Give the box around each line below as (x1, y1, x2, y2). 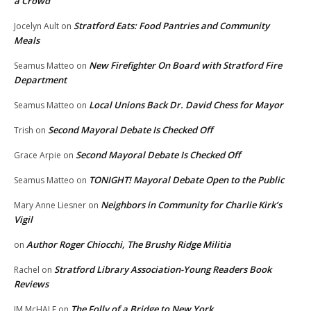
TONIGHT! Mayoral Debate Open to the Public (89, 173, 284, 186)
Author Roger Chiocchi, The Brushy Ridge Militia (26, 237, 231, 251)
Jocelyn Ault (14, 19, 59, 32)
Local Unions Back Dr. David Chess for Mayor (89, 98, 283, 111)
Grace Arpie (14, 149, 61, 161)
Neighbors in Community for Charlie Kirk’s (101, 198, 282, 211)
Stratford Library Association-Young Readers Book (54, 262, 271, 276)
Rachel (14, 263, 40, 276)
